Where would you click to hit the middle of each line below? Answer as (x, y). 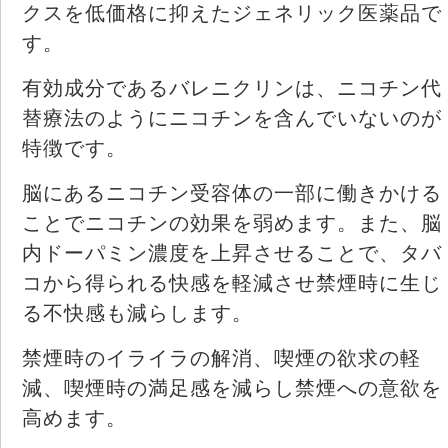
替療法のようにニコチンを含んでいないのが (232, 117)
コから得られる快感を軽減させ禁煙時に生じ (232, 282)
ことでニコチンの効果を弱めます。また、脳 (232, 222)
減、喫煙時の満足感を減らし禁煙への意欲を (232, 387)
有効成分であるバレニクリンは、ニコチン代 (232, 87)
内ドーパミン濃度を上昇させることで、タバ (232, 252)
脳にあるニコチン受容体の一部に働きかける (232, 192)
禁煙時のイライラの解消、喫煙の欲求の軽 (221, 357)
